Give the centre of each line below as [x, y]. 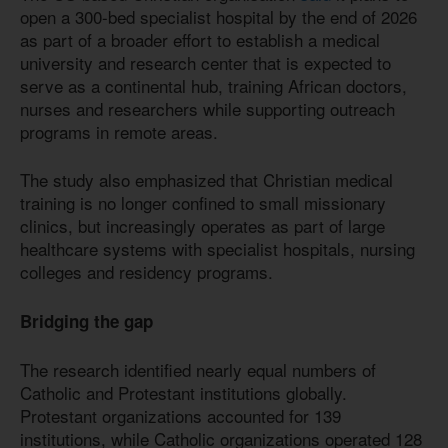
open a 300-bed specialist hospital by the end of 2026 [218, 16]
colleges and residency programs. [146, 272]
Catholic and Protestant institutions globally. [183, 393]
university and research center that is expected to [205, 62]
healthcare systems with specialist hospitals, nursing [217, 249]
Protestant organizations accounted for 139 [180, 416]
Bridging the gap [89, 320]
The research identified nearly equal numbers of [198, 370]
